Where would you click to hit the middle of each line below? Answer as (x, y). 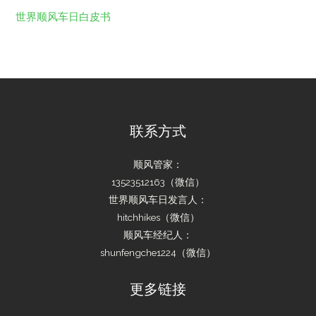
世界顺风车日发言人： (158, 200)
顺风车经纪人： (158, 235)
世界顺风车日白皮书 (63, 17)
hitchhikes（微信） (158, 218)
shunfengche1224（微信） (158, 253)
